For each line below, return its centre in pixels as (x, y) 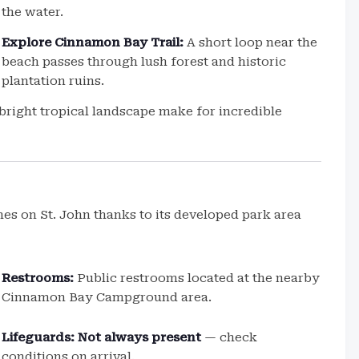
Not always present (140, 337)
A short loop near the (251, 42)
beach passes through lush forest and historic (144, 62)
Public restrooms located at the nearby (197, 278)
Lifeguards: (38, 337)
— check (230, 337)
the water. (33, 12)
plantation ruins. (53, 81)
